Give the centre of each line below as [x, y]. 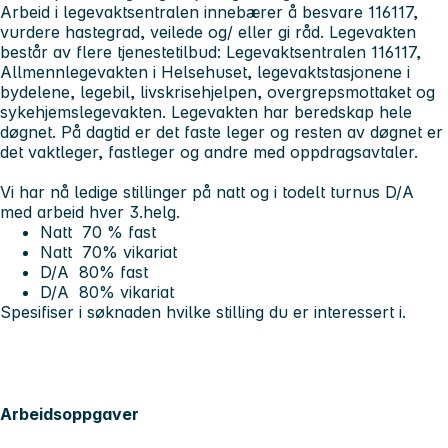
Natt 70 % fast [100, 232]
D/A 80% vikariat [107, 292]
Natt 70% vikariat [108, 252]
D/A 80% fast [94, 272]
